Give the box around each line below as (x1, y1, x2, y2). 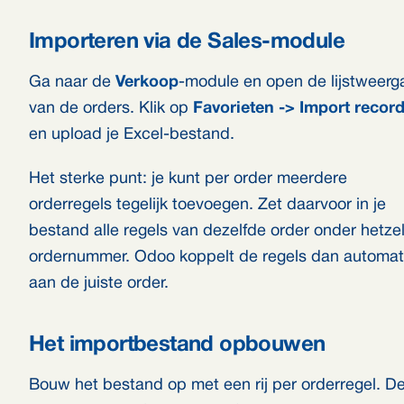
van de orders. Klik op (29, 101, 193, 116)
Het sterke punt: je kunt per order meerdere (29, 171, 347, 187)
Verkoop (115, 75, 179, 90)
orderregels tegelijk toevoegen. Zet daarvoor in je (29, 197, 386, 213)
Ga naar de (29, 75, 115, 90)
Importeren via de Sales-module (29, 32, 344, 52)
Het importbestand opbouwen (29, 335, 326, 355)
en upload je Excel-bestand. (29, 127, 234, 142)
